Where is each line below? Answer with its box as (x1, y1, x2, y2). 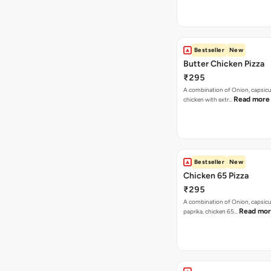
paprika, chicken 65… (183, 207, 239, 215)
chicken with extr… (183, 96, 233, 103)
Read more (233, 95, 270, 103)
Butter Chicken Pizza (183, 59, 264, 69)
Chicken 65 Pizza (183, 171, 249, 181)
